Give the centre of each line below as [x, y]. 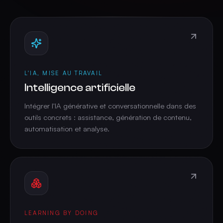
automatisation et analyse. [67, 129]
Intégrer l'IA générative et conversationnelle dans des [110, 106]
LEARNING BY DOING [62, 213]
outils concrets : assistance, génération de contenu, [108, 117]
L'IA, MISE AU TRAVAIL [64, 73]
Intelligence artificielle [80, 88]
